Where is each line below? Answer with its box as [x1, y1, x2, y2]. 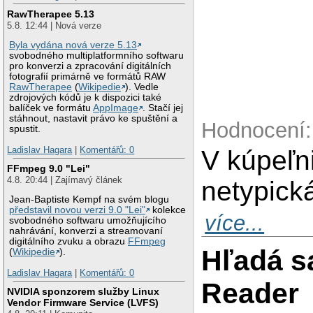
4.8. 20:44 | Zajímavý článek [7, 174, 123, 185]
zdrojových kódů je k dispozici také [9, 92, 162, 103]
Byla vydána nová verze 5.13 [9, 40, 138, 51]
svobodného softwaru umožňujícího [9, 215, 167, 226]
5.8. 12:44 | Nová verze [7, 20, 102, 31]
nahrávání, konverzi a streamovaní [9, 226, 163, 237]
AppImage [93, 103, 139, 114]
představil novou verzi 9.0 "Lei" [9, 205, 146, 216]
